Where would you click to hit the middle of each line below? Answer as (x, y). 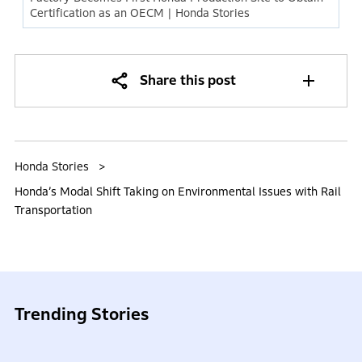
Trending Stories (81, 315)
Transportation (53, 210)
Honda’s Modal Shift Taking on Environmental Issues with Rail (177, 192)
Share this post (187, 81)
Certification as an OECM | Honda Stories (140, 13)
